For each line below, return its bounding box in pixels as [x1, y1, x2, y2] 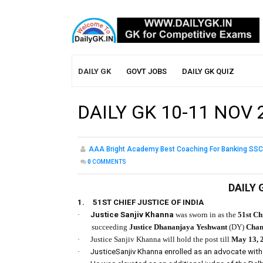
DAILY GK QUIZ [182, 67, 234, 76]
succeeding [92, 222, 129, 232]
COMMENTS [92, 159, 126, 166]
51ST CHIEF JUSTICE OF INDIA [93, 198, 204, 207]
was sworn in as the [174, 210, 236, 220]
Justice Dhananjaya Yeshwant [129, 222, 227, 232]
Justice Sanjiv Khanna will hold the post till [90, 235, 231, 244]
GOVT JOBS [126, 67, 167, 76]
